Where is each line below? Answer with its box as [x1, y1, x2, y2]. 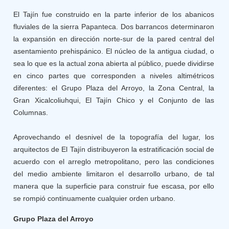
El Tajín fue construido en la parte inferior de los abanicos [13, 10, 215, 18]
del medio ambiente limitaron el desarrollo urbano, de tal [13, 170, 215, 178]
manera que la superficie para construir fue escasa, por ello [13, 182, 215, 190]
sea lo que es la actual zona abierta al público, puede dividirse [13, 59, 215, 67]
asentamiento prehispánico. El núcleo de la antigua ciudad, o [13, 47, 215, 55]
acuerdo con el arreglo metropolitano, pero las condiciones [13, 157, 215, 166]
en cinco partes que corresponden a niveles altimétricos [13, 72, 215, 80]
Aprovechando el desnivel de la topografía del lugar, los [13, 133, 215, 141]
